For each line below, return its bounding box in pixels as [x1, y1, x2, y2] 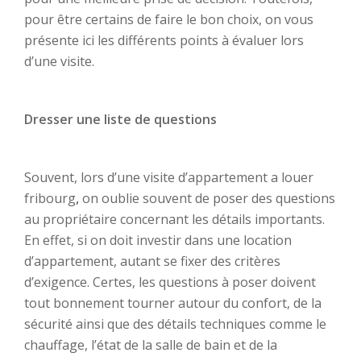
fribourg [24, 189, 76, 207]
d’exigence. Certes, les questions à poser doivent [24, 273, 316, 291]
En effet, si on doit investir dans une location [24, 231, 292, 249]
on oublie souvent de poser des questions [82, 189, 335, 207]
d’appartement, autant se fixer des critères [24, 252, 280, 270]
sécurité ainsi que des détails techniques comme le [24, 315, 326, 333]
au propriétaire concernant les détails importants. [24, 210, 325, 228]
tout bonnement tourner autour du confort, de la [24, 294, 322, 312]
